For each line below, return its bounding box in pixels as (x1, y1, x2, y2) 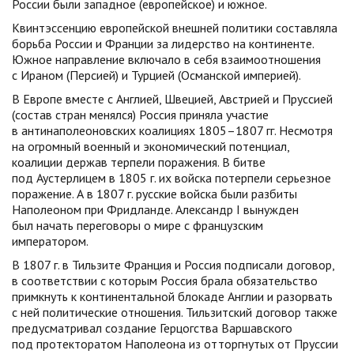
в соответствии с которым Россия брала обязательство (12, 273, 318, 288)
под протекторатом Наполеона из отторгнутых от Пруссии (12, 336, 338, 352)
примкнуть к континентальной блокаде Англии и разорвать (12, 288, 333, 304)
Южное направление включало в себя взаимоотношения (12, 51, 321, 67)
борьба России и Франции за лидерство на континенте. (12, 36, 314, 51)
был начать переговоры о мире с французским (12, 217, 263, 233)
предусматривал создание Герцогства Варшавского (12, 320, 292, 336)
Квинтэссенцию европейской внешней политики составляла (12, 20, 337, 36)
